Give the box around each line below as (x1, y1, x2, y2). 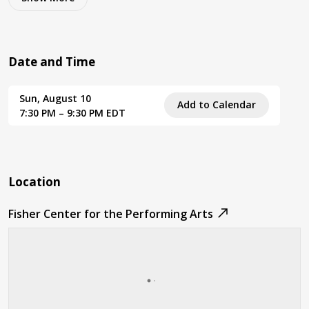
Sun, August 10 (19, 91, 91, 105)
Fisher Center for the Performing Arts (8, 206, 213, 221)
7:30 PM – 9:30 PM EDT (19, 106, 126, 119)
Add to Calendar (177, 98, 256, 112)
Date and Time (8, 53, 95, 70)
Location (8, 173, 61, 190)
